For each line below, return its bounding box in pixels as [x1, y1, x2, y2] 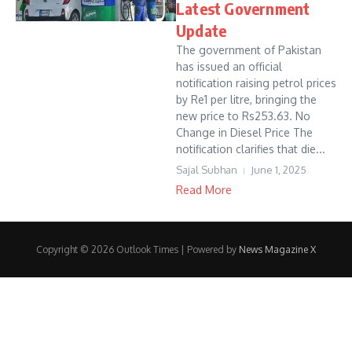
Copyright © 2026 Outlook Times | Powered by [36, 244, 239, 255]
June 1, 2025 [251, 163, 306, 176]
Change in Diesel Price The [176, 126, 313, 139]
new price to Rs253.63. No [176, 109, 310, 123]
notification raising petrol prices [176, 76, 336, 90]
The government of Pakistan [176, 43, 321, 57]
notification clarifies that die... [176, 142, 325, 156]
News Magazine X [239, 244, 316, 255]
